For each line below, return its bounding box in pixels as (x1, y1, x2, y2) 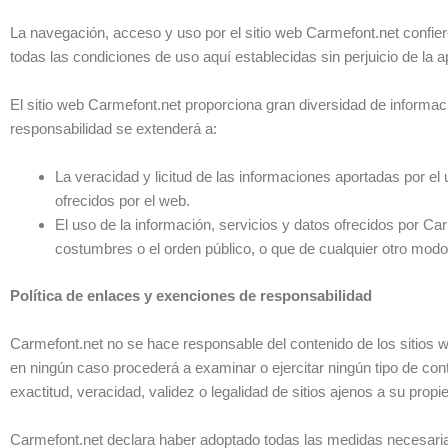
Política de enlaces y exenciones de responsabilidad (10, 286, 372, 304)
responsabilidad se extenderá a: (10, 120, 217, 137)
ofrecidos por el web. (55, 192, 190, 209)
